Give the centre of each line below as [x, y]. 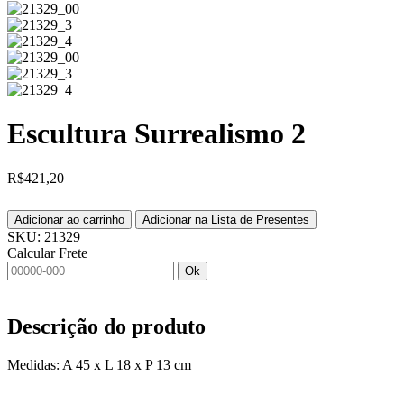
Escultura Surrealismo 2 [156, 134]
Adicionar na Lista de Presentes [226, 219]
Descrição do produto [106, 326]
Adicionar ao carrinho [69, 219]
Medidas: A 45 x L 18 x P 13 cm [99, 364]
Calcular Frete [47, 252]
